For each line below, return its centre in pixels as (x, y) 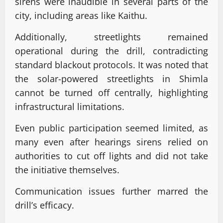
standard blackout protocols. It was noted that (111, 65)
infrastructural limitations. (70, 107)
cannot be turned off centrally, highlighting (111, 93)
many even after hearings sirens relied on (111, 142)
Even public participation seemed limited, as (111, 128)
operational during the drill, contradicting (111, 51)
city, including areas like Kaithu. (81, 16)
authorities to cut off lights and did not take (111, 156)
